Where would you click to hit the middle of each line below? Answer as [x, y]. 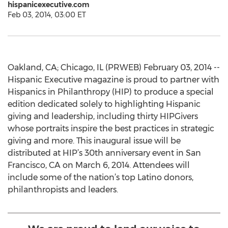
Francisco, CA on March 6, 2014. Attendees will [99, 165]
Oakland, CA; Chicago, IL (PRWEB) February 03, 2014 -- [114, 67]
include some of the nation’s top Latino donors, [101, 177]
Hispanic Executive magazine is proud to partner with [113, 80]
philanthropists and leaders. [63, 190]
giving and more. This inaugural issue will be [94, 141]
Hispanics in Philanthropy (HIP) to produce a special [111, 92]
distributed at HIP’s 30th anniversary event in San [104, 153]
